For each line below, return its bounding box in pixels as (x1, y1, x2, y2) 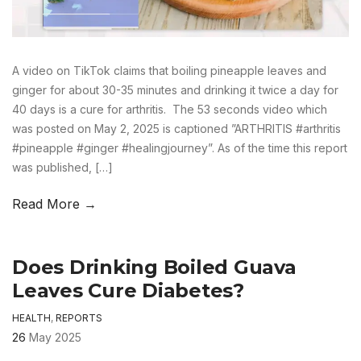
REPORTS (56, 311, 102, 324)
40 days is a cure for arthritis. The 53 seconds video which (12, 102, 327, 116)
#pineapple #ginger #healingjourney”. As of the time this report (12, 140, 347, 155)
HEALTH (12, 311, 51, 324)
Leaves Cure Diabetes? (12, 278, 244, 302)
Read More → (12, 195, 97, 212)
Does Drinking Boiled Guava (12, 255, 297, 279)
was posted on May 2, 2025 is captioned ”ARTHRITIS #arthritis (12, 121, 341, 135)
